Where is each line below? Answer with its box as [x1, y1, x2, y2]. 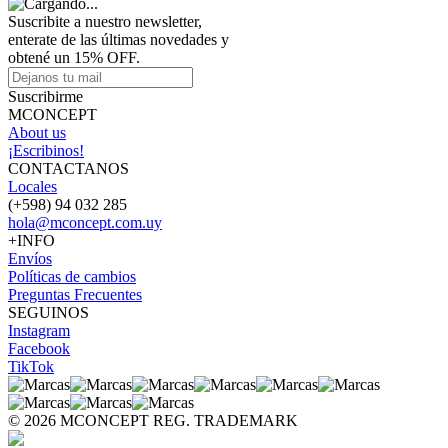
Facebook [8, 339, 70, 357]
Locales [8, 177, 57, 195]
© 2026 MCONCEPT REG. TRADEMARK [8, 411, 298, 429]
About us [8, 123, 66, 141]
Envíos [8, 249, 52, 267]
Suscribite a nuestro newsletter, [8, 12, 202, 30]
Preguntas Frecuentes [8, 285, 142, 303]
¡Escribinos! [8, 141, 84, 159]
